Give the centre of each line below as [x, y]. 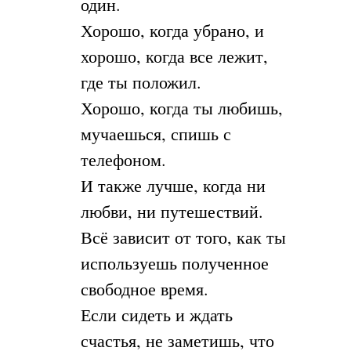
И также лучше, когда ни [173, 186]
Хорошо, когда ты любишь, [181, 108]
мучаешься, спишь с [156, 134]
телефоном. [123, 160]
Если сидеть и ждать [156, 315]
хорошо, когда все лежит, [174, 56]
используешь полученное [174, 263]
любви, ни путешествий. [172, 212]
